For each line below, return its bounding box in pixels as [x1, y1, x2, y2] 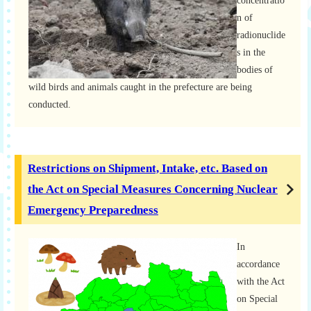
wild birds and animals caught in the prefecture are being [28, 82, 252, 92]
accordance [237, 259, 280, 269]
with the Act [237, 276, 285, 287]
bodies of [237, 65, 273, 75]
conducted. [28, 99, 71, 110]
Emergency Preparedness [28, 203, 158, 217]
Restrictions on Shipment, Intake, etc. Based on [28, 162, 267, 175]
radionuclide [237, 30, 285, 40]
